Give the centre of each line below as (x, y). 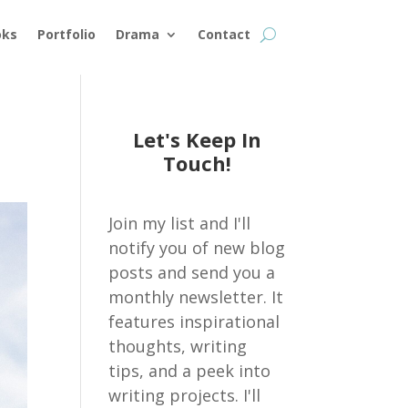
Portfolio (66, 34)
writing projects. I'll (185, 395)
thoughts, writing (178, 346)
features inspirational (194, 321)
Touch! (197, 163)
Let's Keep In (197, 139)
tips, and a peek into (190, 371)
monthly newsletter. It (196, 297)
